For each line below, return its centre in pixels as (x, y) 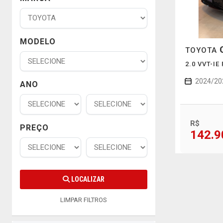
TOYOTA (202, 50)
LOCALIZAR (87, 179)
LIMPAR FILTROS (84, 200)
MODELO (38, 41)
